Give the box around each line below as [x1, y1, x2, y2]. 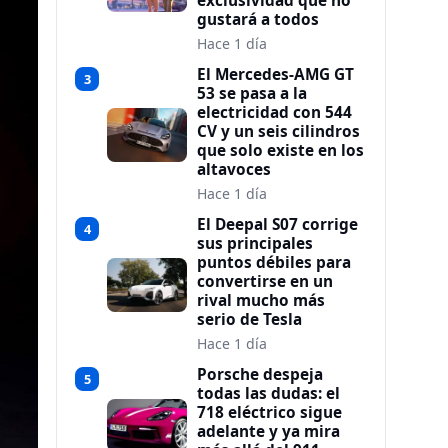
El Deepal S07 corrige [197, 214, 358, 235]
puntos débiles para [197, 252, 351, 273]
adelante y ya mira [197, 421, 340, 442]
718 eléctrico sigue [197, 402, 342, 423]
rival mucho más [197, 290, 325, 311]
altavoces [197, 159, 271, 180]
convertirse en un [197, 271, 333, 292]
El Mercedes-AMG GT [197, 64, 354, 85]
